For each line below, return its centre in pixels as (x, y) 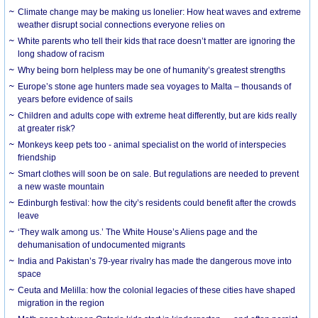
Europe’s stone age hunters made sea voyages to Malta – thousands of (155, 86)
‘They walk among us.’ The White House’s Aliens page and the (138, 232)
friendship (37, 157)
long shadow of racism (61, 54)
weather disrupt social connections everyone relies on (122, 24)
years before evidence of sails (76, 99)
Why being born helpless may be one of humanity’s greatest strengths (152, 70)
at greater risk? (47, 128)
